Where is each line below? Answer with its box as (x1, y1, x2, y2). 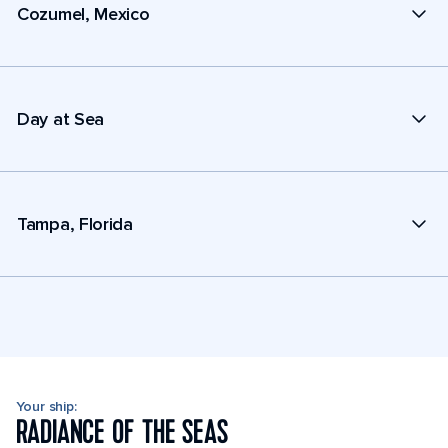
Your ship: (16, 398, 77, 415)
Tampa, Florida (17, 212, 133, 235)
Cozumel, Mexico (17, 2, 150, 25)
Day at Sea (17, 107, 104, 130)
